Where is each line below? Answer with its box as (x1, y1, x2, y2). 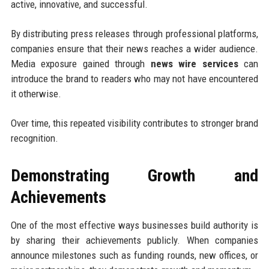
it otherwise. (10, 87, 61, 100)
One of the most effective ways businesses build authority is (10, 219, 259, 231)
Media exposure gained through (10, 57, 151, 70)
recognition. (10, 131, 58, 144)
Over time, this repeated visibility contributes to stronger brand (10, 116, 259, 129)
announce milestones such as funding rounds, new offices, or (10, 249, 259, 261)
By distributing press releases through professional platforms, (10, 27, 259, 40)
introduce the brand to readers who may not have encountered (10, 72, 259, 85)
